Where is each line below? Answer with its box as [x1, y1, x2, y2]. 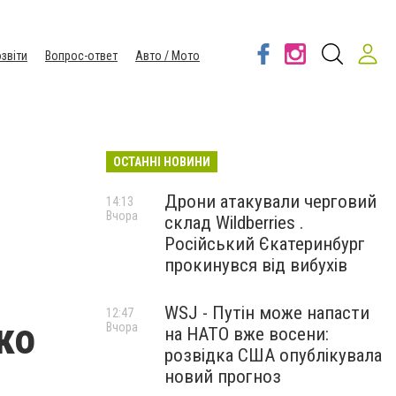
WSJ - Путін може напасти [164, 302, 369, 324]
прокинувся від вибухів [164, 255, 347, 276]
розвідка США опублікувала [164, 345, 382, 366]
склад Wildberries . [164, 212, 304, 233]
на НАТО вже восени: [164, 324, 329, 345]
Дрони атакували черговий [164, 191, 377, 212]
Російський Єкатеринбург [164, 233, 365, 255]
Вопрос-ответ [45, 49, 118, 63]
